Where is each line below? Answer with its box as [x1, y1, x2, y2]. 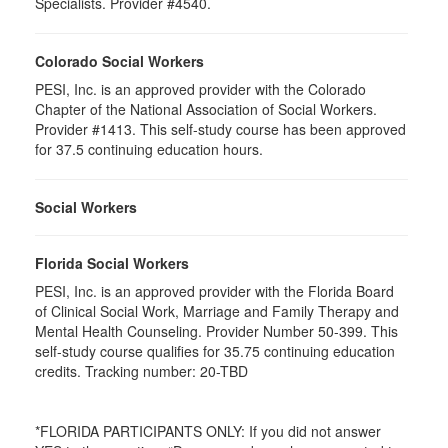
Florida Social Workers [35, 252, 189, 273]
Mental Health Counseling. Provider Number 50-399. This [35, 320, 398, 341]
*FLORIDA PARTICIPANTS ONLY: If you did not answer [35, 420, 381, 441]
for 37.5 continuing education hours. [35, 138, 267, 159]
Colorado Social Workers [35, 50, 204, 71]
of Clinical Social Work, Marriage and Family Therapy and [35, 300, 399, 321]
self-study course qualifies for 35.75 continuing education [35, 340, 395, 361]
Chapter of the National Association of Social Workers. [35, 98, 377, 119]
